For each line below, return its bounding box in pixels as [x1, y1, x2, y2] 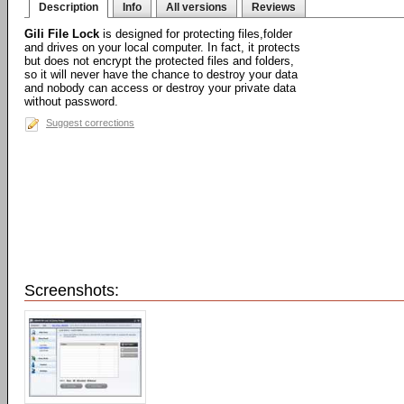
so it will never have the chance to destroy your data [24, 68, 298, 81]
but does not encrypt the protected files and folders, [24, 54, 294, 68]
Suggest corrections [46, 117, 134, 128]
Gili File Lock [24, 27, 99, 41]
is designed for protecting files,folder [99, 27, 292, 41]
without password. [24, 95, 118, 108]
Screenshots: [24, 281, 119, 299]
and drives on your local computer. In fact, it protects [24, 41, 300, 54]
